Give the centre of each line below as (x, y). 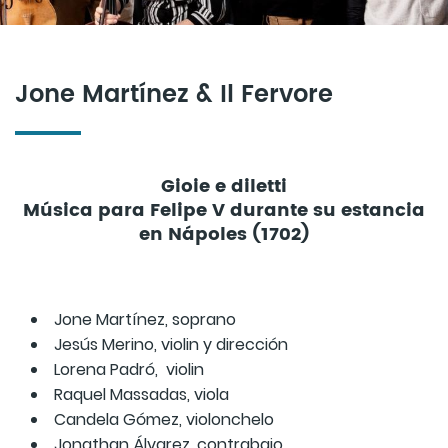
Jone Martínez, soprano (145, 320)
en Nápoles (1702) (224, 235)
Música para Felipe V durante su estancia (224, 211)
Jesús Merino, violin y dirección (171, 345)
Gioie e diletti (224, 187)
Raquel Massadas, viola (141, 395)
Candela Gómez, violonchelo (164, 420)
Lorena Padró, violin (129, 370)
